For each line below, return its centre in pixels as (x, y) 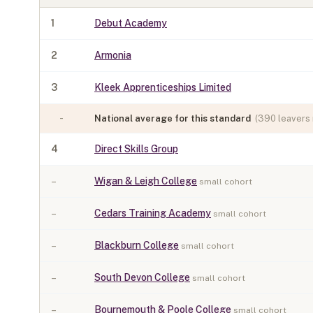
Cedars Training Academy (153, 213)
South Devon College (142, 277)
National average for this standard (173, 118)
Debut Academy (131, 23)
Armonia (113, 55)
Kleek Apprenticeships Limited (163, 87)
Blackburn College (137, 245)
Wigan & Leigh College (146, 181)
